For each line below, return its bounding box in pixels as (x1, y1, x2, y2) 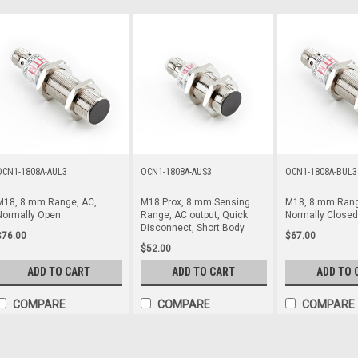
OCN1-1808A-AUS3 (140, 166, 212, 177)
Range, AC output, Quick (140, 209, 248, 221)
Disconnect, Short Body (140, 222, 245, 233)
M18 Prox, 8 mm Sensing (140, 197, 250, 208)
